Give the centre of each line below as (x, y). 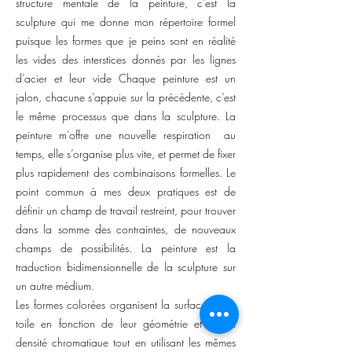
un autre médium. (55, 286)
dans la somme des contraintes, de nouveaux (126, 229)
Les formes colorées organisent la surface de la (126, 304)
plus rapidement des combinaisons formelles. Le (126, 172)
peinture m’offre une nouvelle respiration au (126, 135)
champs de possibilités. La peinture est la (126, 248)
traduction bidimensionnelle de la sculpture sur (126, 267)
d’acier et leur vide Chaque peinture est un (126, 78)
